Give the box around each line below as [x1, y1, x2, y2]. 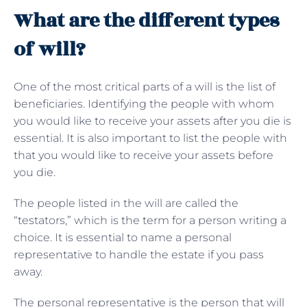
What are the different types [14, 5, 279, 36]
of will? [14, 34, 86, 64]
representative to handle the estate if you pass [14, 247, 264, 261]
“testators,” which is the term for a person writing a [14, 213, 286, 227]
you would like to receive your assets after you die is [14, 114, 291, 127]
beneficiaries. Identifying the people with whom [14, 97, 274, 110]
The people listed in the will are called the [14, 196, 238, 210]
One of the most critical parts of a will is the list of [14, 79, 275, 93]
